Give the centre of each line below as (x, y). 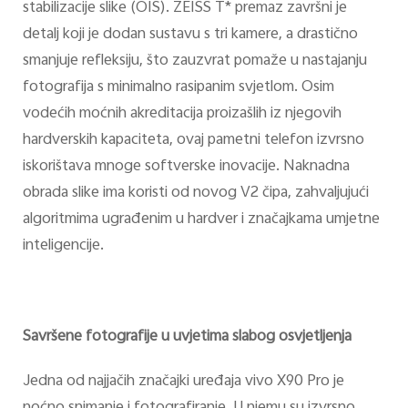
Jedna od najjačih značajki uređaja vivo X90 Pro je (183, 382)
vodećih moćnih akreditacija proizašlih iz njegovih (182, 114)
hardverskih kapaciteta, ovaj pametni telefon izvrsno (193, 141)
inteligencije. (63, 246)
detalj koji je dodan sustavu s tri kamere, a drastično (190, 35)
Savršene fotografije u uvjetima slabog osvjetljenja (187, 337)
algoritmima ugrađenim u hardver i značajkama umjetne (201, 220)
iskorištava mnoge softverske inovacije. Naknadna (186, 167)
